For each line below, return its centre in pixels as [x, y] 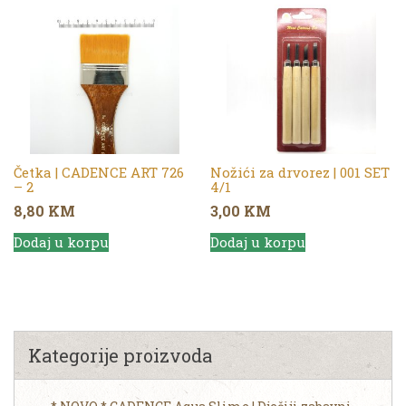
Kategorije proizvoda [120, 355]
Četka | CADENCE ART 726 [99, 173]
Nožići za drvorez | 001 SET [300, 173]
